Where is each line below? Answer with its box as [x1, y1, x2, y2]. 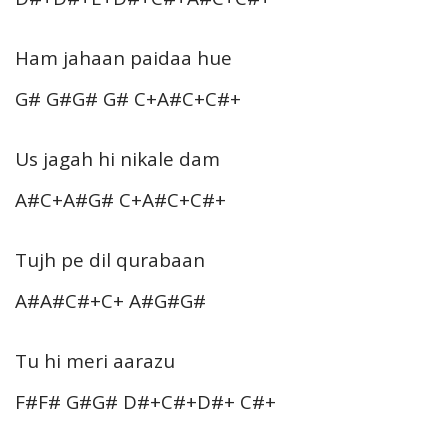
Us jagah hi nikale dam [15, 145, 220, 172]
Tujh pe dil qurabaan [15, 246, 205, 273]
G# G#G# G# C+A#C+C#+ [15, 85, 241, 112]
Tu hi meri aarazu [15, 347, 175, 374]
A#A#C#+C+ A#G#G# [15, 287, 206, 314]
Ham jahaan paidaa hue [15, 44, 232, 71]
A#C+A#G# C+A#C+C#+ [15, 186, 226, 213]
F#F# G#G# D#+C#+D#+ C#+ [15, 388, 276, 415]
